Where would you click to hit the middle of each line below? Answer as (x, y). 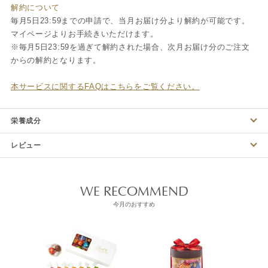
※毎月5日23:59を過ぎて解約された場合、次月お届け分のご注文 (130, 47)
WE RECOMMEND (134, 191)
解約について (35, 7)
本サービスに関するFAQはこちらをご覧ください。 (105, 86)
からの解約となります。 (56, 60)
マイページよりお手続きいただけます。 (84, 33)
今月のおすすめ (134, 204)
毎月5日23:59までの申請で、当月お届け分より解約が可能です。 (130, 20)
